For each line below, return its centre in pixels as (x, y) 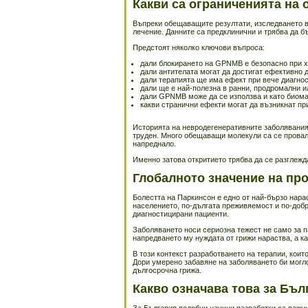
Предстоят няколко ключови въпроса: (199, 47)
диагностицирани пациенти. (181, 214)
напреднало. (154, 144)
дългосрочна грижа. (167, 270)
